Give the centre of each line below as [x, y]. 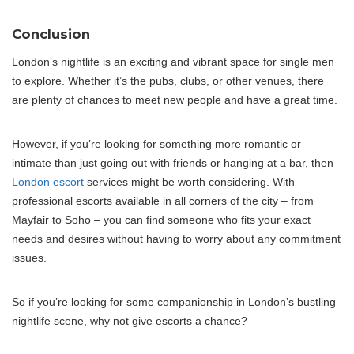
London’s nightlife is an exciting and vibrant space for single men [173, 62]
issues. [29, 258]
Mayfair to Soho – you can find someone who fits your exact [161, 220]
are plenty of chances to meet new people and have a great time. [175, 100]
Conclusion [51, 34]
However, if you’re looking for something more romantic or [156, 144]
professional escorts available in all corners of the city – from [163, 201]
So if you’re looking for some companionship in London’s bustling [174, 302]
